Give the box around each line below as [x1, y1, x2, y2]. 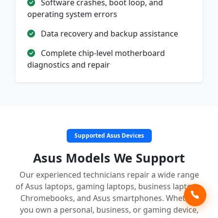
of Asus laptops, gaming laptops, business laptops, [16, 181, 202, 192]
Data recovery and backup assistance [39, 28, 178, 39]
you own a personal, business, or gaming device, [19, 204, 199, 215]
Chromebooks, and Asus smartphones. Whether [20, 192, 198, 203]
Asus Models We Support [33, 149, 185, 166]
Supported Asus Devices [74, 131, 144, 140]
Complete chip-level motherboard [39, 47, 165, 58]
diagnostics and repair [27, 59, 110, 70]
